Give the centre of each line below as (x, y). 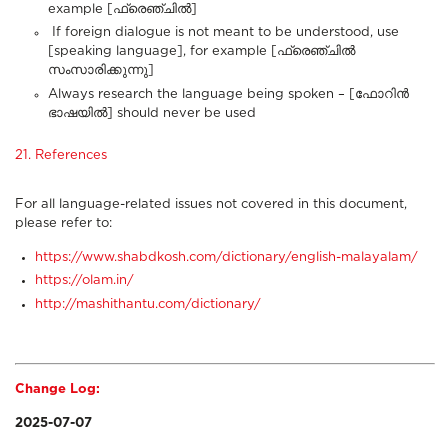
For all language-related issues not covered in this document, (211, 204)
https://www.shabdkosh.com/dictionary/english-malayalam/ (226, 257)
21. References (61, 155)
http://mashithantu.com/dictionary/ (148, 304)
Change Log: (57, 389)
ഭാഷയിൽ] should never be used (152, 113)
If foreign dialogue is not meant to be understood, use (223, 33)
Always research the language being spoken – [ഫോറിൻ (228, 94)
